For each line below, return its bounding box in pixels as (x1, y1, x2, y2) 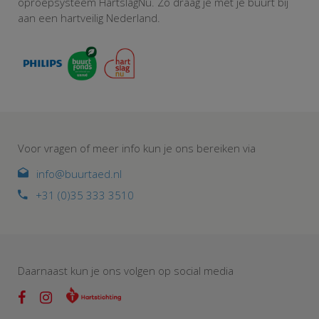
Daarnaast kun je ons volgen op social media (18, 263, 234, 278)
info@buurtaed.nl (36, 167, 122, 182)
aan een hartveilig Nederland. (18, 11, 160, 26)
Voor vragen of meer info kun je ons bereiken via (18, 141, 256, 156)
